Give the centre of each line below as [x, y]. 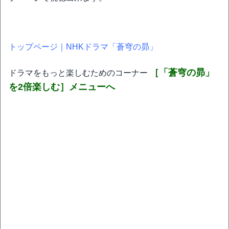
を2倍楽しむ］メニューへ [62, 87]
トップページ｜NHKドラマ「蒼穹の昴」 [83, 47]
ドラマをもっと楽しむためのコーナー [79, 73]
